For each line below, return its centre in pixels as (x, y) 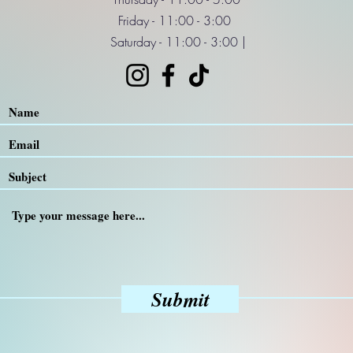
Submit (180, 299)
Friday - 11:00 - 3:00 (176, 20)
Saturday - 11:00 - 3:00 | (176, 41)
